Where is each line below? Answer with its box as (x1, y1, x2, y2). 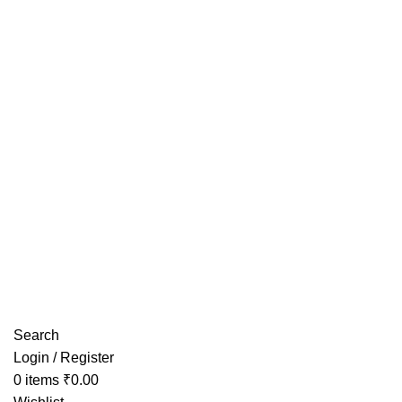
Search (13, 328, 59, 343)
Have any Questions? (13, 2, 151, 17)
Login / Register (13, 350, 114, 365)
